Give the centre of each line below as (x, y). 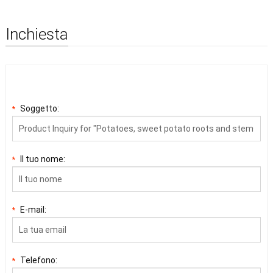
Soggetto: (39, 108)
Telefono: (38, 260)
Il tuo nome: (42, 159)
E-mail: (33, 209)
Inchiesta (37, 34)
